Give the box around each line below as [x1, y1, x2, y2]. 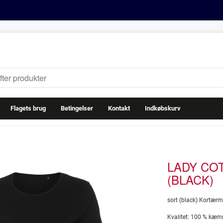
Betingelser [61, 105, 93, 112]
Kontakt [108, 105, 130, 112]
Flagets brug [10, 105, 46, 112]
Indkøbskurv [145, 105, 181, 112]
